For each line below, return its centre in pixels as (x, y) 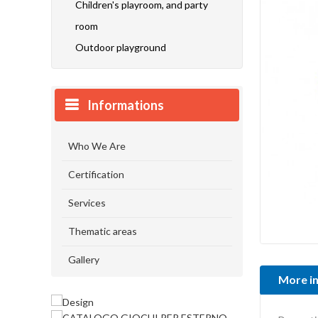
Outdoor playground (121, 47)
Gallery (84, 259)
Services (87, 203)
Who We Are (97, 146)
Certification (96, 174)
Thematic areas (103, 231)
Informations (126, 105)
